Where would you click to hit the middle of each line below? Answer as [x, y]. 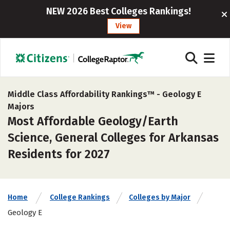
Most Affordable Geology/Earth [93, 121]
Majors [21, 107]
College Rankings [80, 197]
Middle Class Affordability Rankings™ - [85, 94]
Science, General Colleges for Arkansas [113, 138]
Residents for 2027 [59, 154]
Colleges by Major [160, 197]
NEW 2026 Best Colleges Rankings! [118, 11]
